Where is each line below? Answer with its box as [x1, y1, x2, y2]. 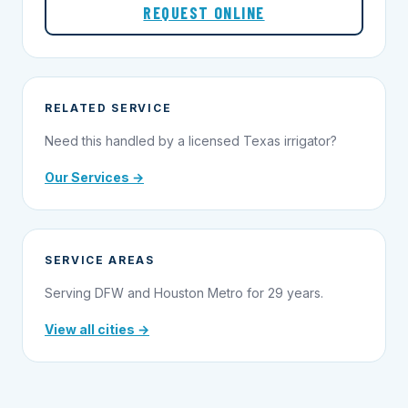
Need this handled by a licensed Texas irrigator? [45, 132, 337, 148]
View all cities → [45, 321, 149, 337]
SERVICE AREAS [45, 252, 155, 267]
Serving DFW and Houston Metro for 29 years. [45, 284, 323, 301]
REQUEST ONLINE [143, 2, 265, 23]
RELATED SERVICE [45, 100, 172, 115]
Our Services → [45, 168, 144, 185]
